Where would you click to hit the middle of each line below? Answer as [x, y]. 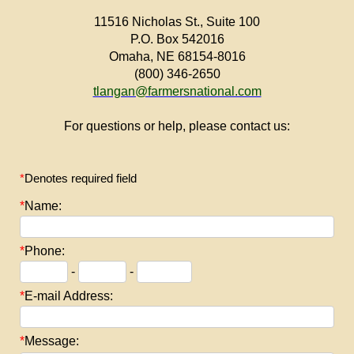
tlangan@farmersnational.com [177, 91]
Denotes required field [81, 178]
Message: [52, 341]
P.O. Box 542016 [177, 39]
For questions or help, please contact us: [177, 126]
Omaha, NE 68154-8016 [177, 56]
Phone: [45, 251]
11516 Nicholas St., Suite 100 [177, 22]
